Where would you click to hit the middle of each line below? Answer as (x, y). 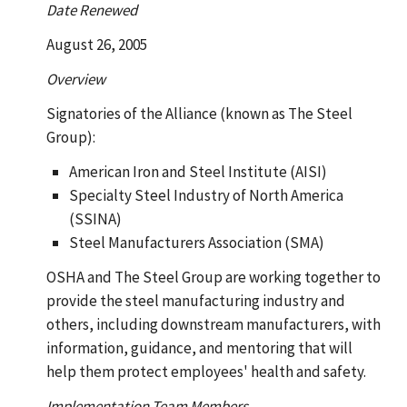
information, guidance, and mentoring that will (199, 347)
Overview (75, 79)
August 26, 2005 (96, 44)
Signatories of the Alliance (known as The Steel (199, 113)
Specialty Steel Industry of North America (206, 195)
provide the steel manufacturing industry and (195, 300)
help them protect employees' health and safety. (206, 371)
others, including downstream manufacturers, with (213, 324)
